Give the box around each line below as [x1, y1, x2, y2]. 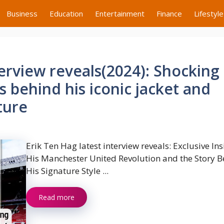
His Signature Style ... [26, 165, 108, 176]
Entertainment [95, 8, 144, 18]
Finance [156, 8, 182, 18]
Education [49, 8, 83, 18]
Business [6, 8, 37, 18]
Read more [38, 192, 74, 202]
